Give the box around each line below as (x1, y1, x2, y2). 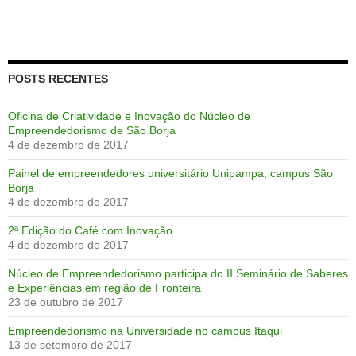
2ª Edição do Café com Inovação (8, 223, 172, 237)
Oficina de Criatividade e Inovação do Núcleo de (8, 109, 250, 122)
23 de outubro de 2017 (8, 295, 123, 308)
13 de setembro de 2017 (8, 338, 132, 351)
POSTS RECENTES (8, 72, 108, 85)
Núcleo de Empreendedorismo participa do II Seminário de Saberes (8, 266, 348, 280)
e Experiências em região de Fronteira (8, 281, 201, 294)
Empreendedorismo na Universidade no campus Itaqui (8, 323, 282, 337)
